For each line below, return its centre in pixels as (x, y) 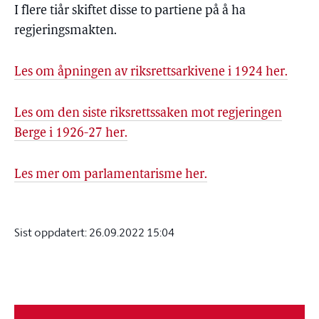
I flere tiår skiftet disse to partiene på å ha (130, 11)
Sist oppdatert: (51, 232)
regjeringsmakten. (66, 31)
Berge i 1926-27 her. (71, 133)
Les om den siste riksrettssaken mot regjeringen (148, 113)
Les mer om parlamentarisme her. (111, 174)
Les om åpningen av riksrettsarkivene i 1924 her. (151, 72)
